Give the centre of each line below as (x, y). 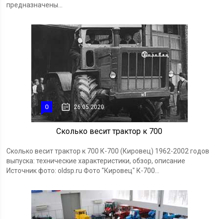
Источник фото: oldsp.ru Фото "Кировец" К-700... (83, 171)
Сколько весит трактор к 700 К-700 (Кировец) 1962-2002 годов (108, 151)
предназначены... (35, 5)
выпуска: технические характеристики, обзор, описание (96, 161)
